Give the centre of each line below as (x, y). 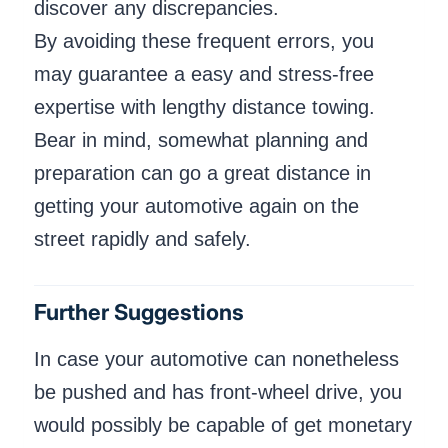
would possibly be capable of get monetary (223, 425)
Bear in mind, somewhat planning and (201, 139)
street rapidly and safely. (142, 238)
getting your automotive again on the (196, 205)
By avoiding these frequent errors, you (204, 40)
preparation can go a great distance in (202, 172)
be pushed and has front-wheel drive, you (218, 392)
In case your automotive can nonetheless (216, 359)
